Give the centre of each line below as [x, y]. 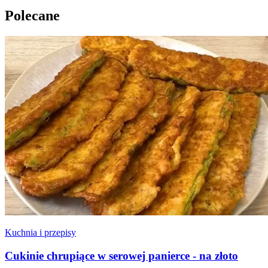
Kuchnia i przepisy [40, 233]
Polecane [32, 16]
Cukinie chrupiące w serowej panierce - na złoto [121, 256]
